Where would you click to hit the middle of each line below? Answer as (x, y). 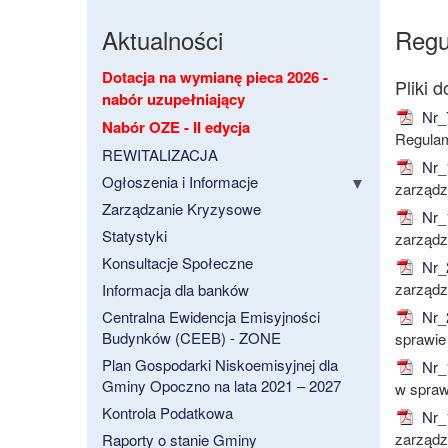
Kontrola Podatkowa (167, 413)
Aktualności (162, 40)
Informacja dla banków (175, 290)
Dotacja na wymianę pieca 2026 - (215, 77)
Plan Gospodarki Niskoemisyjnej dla (220, 365)
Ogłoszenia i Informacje (180, 182)
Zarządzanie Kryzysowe (181, 209)
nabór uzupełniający (173, 99)
